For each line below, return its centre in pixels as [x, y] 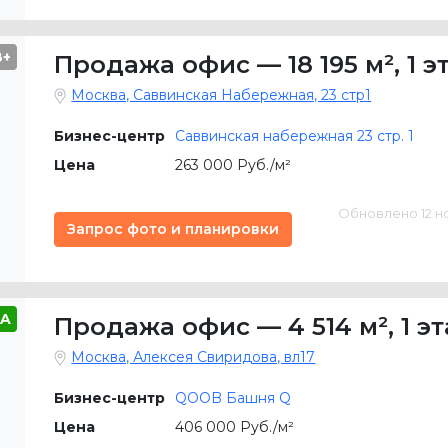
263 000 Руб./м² [233, 165]
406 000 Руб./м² [235, 427]
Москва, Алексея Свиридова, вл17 [193, 357]
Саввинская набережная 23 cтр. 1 [295, 136]
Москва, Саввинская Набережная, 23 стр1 [221, 95]
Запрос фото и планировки [173, 229]
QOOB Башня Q [233, 398]
